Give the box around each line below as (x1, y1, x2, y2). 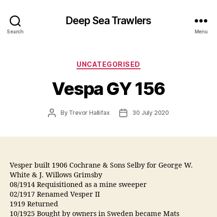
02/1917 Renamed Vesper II (10, 190, 102, 199)
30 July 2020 (132, 108, 169, 116)
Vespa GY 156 (52, 77, 165, 99)
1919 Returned (10, 200, 58, 209)
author (51, 117, 70, 124)
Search (7, 28, 24, 34)
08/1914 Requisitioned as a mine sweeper (10, 180, 147, 189)
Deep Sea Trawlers (65, 14, 152, 27)
